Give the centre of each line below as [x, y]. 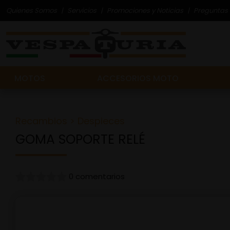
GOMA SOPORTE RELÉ [80, 139]
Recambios [41, 121]
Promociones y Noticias [145, 10]
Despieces [101, 121]
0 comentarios [97, 176]
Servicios [82, 10]
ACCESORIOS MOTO [138, 78]
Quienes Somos [32, 10]
